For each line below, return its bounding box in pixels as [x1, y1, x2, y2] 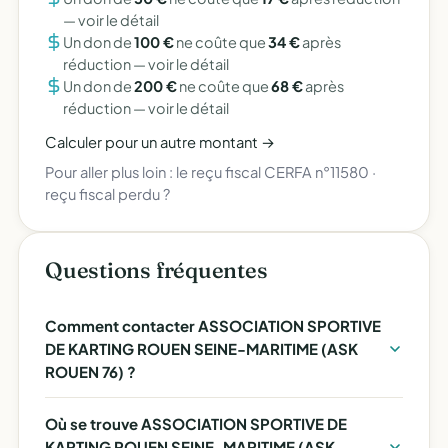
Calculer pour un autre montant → [45, 133, 275, 151]
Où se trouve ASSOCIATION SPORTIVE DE [45, 414, 347, 433]
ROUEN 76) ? [45, 362, 136, 381]
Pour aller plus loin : [45, 163, 176, 181]
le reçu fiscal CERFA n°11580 [176, 163, 369, 181]
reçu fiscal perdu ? [45, 185, 170, 203]
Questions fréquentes [45, 256, 268, 284]
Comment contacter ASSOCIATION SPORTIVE [45, 316, 381, 335]
